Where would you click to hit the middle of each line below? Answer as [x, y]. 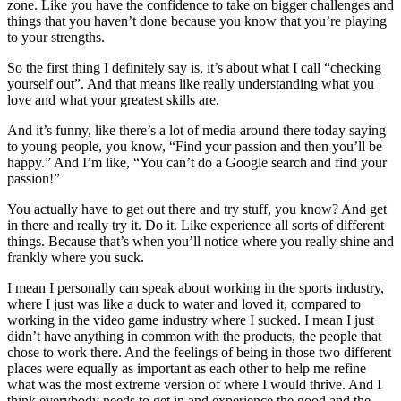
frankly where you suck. [77, 257]
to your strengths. [58, 37]
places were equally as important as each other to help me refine [187, 368]
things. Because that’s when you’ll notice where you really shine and [200, 241]
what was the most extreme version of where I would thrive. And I [194, 384]
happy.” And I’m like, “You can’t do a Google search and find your [197, 162]
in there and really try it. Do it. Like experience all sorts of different [196, 225]
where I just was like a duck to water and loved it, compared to [184, 303]
